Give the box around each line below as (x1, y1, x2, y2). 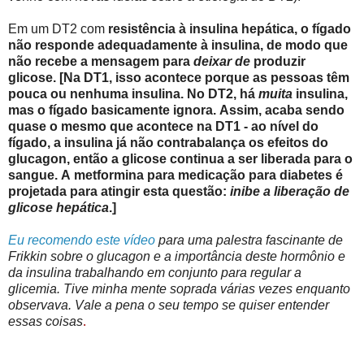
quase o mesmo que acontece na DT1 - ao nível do (8, 119, 318, 133)
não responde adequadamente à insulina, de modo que (8, 37, 348, 52)
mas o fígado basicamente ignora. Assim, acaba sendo (8, 102, 344, 117)
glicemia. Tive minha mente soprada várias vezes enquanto (8, 281, 350, 296)
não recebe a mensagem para (8, 54, 193, 68)
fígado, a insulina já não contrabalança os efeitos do (8, 135, 328, 149)
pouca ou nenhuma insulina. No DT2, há (8, 86, 258, 101)
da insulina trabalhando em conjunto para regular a (8, 265, 301, 279)
